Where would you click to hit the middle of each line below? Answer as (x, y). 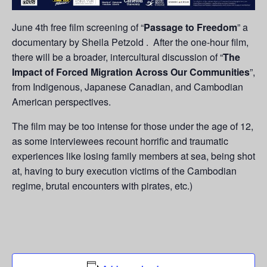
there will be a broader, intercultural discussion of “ (117, 57)
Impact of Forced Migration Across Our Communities (131, 72)
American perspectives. (61, 102)
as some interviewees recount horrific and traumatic (120, 141)
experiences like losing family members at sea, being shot (133, 156)
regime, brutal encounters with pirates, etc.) (102, 186)
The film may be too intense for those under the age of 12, (133, 126)
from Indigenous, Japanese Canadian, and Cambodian (128, 87)
